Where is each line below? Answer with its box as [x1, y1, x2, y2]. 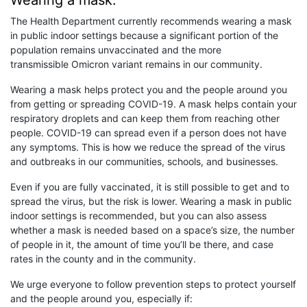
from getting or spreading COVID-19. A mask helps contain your [10, 98, 297, 110]
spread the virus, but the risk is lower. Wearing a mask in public [10, 195, 292, 208]
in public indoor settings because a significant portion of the [10, 29, 278, 42]
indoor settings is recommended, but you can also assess [10, 210, 267, 222]
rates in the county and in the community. [10, 253, 196, 265]
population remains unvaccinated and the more [10, 44, 221, 56]
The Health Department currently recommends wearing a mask [10, 15, 292, 27]
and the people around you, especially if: [10, 293, 193, 305]
